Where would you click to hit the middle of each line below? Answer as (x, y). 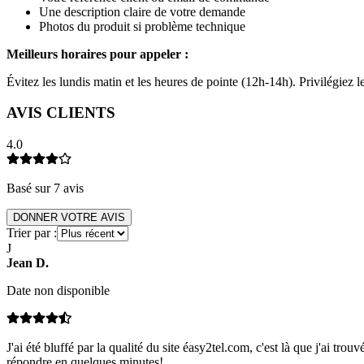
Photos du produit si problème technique (142, 26)
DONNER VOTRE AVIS (69, 218)
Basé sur (30, 188)
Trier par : (32, 233)
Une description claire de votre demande (142, 11)
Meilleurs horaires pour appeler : (97, 54)
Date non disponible (58, 291)
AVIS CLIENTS (61, 113)
